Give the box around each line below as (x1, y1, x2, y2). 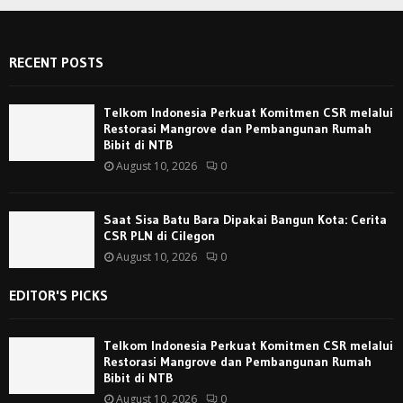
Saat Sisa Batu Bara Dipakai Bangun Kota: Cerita (103, 210, 387, 228)
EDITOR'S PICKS (9, 285, 108, 304)
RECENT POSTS (9, 52, 103, 71)
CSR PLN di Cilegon (103, 227, 215, 244)
